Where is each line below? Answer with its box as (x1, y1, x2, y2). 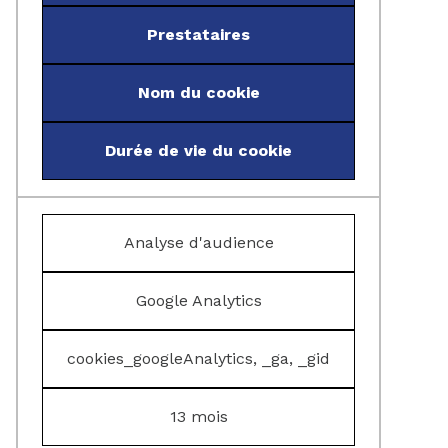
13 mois (169, 407, 228, 426)
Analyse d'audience (123, 233, 274, 252)
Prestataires (147, 25, 250, 44)
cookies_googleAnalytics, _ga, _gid (67, 349, 330, 368)
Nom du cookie (137, 83, 260, 102)
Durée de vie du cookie (105, 141, 292, 160)
